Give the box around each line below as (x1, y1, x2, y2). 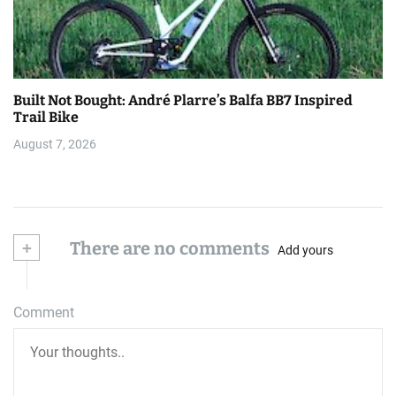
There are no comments (66, 238, 270, 260)
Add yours (278, 242, 333, 257)
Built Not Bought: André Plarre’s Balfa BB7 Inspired (13, 92, 353, 110)
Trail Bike (13, 109, 79, 126)
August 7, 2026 (13, 137, 96, 152)
